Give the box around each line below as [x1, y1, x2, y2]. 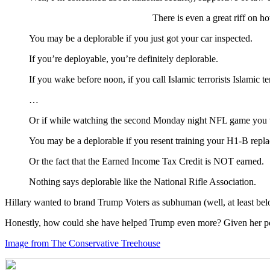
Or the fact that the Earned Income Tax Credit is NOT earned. [29, 155, 264, 166]
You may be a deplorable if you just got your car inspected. [29, 33, 253, 43]
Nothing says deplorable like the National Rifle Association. [29, 176, 256, 187]
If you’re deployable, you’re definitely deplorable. [29, 53, 218, 64]
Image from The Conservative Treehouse [5, 237, 160, 248]
